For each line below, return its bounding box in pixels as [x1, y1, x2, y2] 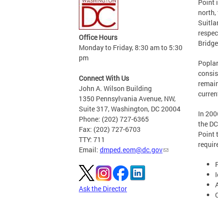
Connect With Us [79, 73, 129, 83]
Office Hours [79, 33, 117, 42]
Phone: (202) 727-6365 [79, 114, 149, 124]
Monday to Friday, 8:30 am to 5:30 [79, 43, 182, 52]
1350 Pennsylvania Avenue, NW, [79, 94, 176, 103]
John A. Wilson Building [79, 84, 152, 93]
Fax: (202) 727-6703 [79, 125, 141, 134]
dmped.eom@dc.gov [100, 145, 163, 154]
